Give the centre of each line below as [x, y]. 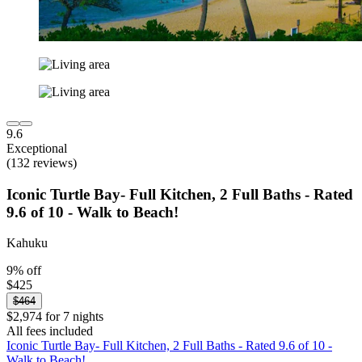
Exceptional [37, 148]
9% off [24, 271]
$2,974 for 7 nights [55, 317]
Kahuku [27, 243]
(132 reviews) [42, 162]
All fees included [50, 331]
